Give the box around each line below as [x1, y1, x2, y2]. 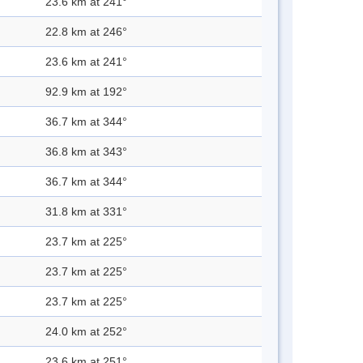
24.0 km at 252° [45, 325, 127, 339]
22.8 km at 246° [45, 25, 127, 39]
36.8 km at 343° [45, 145, 127, 159]
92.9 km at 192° [45, 85, 127, 99]
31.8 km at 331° [45, 205, 127, 219]
